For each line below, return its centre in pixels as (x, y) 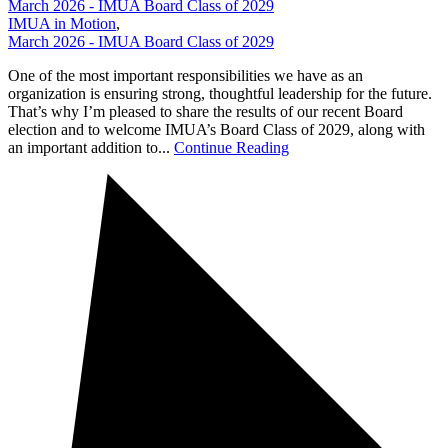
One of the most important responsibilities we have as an (185, 76)
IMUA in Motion (62, 24)
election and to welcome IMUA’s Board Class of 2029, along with (216, 130)
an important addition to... (91, 148)
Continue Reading (231, 148)
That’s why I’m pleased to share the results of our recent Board (205, 112)
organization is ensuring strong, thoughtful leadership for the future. (220, 94)
